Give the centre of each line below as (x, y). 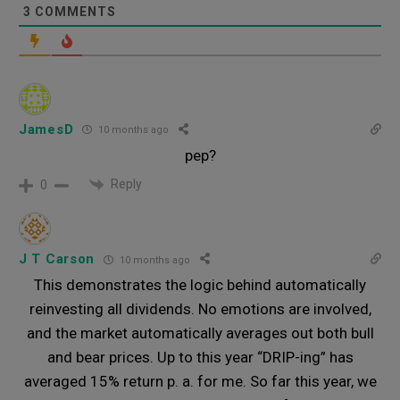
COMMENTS (74, 11)
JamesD (46, 129)
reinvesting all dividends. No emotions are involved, (200, 309)
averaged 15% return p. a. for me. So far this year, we (200, 382)
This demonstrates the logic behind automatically (200, 285)
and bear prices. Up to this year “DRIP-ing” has (200, 358)
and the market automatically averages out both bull (200, 333)
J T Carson (57, 259)
